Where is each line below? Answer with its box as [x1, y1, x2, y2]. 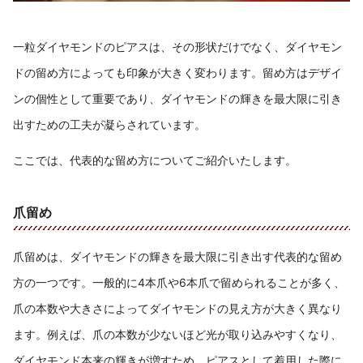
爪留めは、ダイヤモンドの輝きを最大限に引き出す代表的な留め [13, 250, 342, 264]
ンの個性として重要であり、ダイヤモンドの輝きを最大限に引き [13, 91, 342, 105]
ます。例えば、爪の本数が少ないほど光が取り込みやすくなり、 [13, 327, 342, 342]
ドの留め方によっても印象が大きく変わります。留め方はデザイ [13, 65, 342, 79]
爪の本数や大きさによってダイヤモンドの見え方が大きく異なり [13, 301, 342, 316]
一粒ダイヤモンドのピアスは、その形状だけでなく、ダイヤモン [13, 39, 342, 53]
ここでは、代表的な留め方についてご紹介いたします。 [13, 153, 297, 168]
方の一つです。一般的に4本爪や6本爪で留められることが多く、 [13, 275, 345, 290]
